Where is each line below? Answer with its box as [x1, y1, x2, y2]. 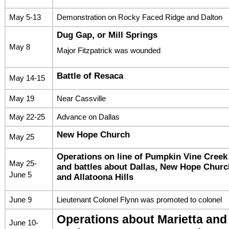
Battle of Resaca [56, 71, 123, 81]
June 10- [9, 218, 38, 227]
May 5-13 [9, 12, 41, 21]
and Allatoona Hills [56, 172, 133, 182]
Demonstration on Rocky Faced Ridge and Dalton [56, 12, 222, 21]
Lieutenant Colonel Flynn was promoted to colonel [56, 195, 222, 204]
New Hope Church [56, 129, 130, 140]
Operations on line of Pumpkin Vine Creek [56, 151, 227, 162]
